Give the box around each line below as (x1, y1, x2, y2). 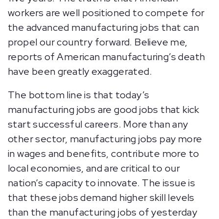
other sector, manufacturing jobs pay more (8, 132, 202, 145)
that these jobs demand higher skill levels (8, 191, 195, 204)
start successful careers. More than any (8, 118, 188, 131)
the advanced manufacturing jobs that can (8, 21, 199, 34)
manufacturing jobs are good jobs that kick (8, 103, 199, 116)
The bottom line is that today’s (8, 88, 150, 101)
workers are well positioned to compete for (8, 6, 205, 19)
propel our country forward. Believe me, (8, 36, 188, 48)
